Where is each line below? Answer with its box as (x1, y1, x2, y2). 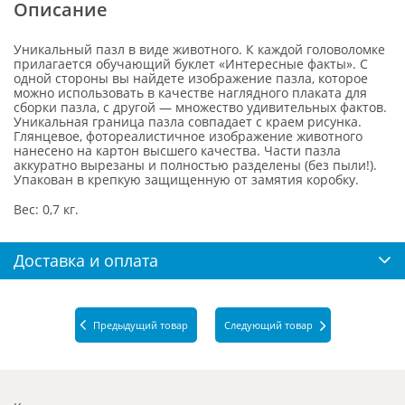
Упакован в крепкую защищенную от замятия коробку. (14, 170, 359, 188)
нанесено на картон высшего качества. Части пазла (14, 141, 341, 159)
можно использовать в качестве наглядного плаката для (14, 83, 367, 101)
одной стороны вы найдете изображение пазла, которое (14, 69, 368, 87)
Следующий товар (223, 317, 313, 332)
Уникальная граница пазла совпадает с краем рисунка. (14, 112, 362, 130)
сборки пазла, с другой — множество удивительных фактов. (14, 98, 387, 116)
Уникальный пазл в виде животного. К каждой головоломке (14, 40, 385, 58)
